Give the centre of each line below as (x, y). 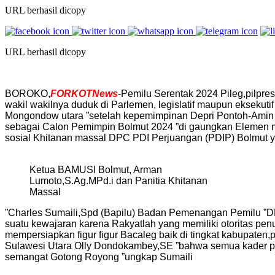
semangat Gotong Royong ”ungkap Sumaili (99, 257)
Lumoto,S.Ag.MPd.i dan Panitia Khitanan (118, 180)
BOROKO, (28, 93)
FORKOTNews (84, 93)
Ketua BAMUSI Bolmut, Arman (96, 169)
